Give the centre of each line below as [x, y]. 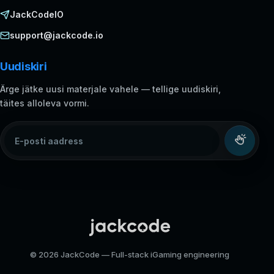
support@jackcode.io [57, 35]
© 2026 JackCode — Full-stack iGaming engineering [130, 255]
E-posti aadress [38, 132]
